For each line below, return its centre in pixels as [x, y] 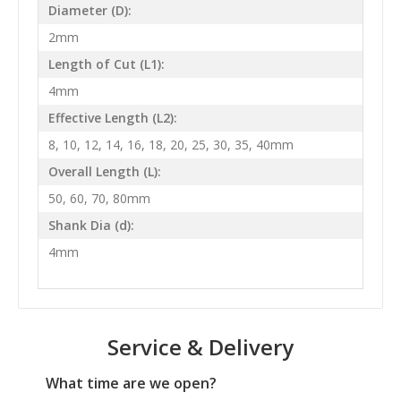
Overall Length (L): [104, 172]
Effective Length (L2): [112, 118]
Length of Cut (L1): [106, 64]
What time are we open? [131, 383]
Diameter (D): [90, 11]
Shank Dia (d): [91, 226]
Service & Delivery [200, 346]
